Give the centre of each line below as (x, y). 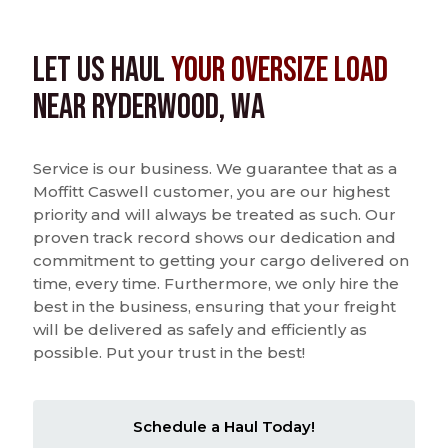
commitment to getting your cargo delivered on (221, 260)
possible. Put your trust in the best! (169, 352)
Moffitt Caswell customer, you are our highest (211, 191)
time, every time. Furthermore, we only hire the (216, 283)
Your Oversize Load (279, 70)
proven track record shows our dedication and (214, 237)
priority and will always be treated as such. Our (214, 214)
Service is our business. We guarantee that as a (215, 168)
